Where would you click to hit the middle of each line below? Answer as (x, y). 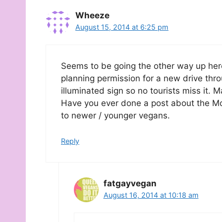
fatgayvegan (130, 183)
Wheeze (92, 15)
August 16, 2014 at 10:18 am (151, 195)
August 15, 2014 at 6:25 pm (122, 27)
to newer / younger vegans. (115, 116)
